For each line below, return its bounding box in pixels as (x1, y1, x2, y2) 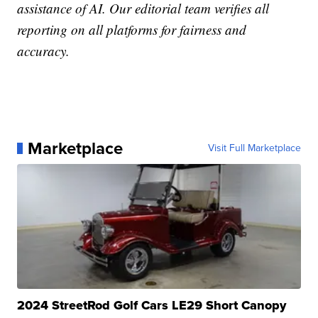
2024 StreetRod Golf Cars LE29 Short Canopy (17, 295, 287, 314)
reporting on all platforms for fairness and (17, 20, 247, 38)
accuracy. (17, 41, 70, 60)
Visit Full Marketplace (207, 140, 301, 155)
